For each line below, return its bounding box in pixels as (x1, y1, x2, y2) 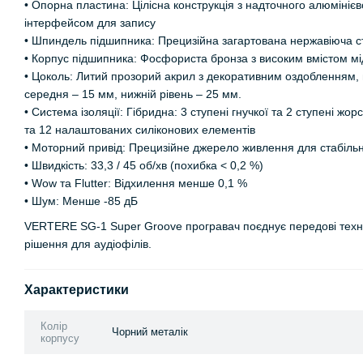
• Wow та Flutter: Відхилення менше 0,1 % (24, 177, 247, 190)
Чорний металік (112, 325, 188, 338)
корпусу (41, 331, 79, 344)
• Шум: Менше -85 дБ (24, 194, 138, 208)
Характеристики (24, 282, 129, 297)
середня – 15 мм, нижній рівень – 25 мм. (24, 88, 241, 101)
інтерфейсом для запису (24, 16, 156, 30)
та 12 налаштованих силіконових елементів (24, 123, 255, 137)
